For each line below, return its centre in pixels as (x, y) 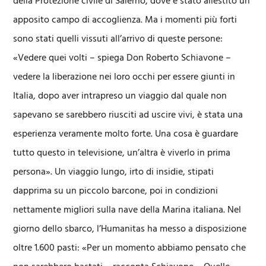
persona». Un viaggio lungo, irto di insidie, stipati (114, 172)
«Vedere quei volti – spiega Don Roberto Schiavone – (122, 58)
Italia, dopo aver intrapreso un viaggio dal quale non (120, 96)
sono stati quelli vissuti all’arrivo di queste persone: (118, 39)
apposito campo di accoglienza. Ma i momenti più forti (125, 20)
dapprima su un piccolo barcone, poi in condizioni (116, 191)
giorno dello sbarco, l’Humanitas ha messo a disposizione (130, 229)
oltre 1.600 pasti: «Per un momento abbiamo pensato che (130, 248)
